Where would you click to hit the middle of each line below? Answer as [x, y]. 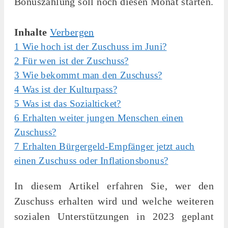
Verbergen [72, 32]
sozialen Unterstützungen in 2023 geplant [114, 216]
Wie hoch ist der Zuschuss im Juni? [94, 46]
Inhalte [31, 32]
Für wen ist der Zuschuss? [75, 61]
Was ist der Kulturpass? [70, 89]
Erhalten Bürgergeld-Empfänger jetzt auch [108, 146]
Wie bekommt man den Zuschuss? [92, 75]
